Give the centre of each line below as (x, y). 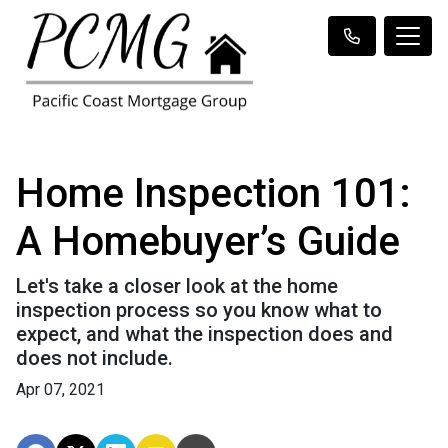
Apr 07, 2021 (60, 389)
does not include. (94, 357)
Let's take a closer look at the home (177, 285)
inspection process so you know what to (199, 309)
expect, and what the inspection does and (204, 333)
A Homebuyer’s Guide (208, 241)
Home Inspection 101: (213, 193)
